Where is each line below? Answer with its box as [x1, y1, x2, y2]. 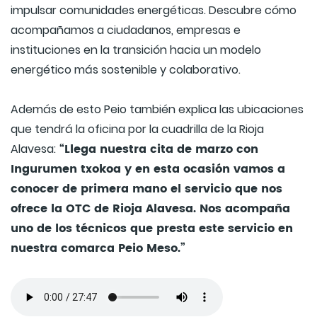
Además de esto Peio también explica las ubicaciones [11, 101, 304, 118]
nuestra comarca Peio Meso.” [11, 239, 185, 258]
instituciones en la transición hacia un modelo [11, 42, 261, 59]
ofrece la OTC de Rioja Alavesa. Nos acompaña [11, 200, 290, 219]
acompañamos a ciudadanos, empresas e [11, 22, 241, 39]
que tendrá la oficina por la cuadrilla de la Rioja [11, 121, 264, 138]
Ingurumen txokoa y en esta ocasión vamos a [11, 160, 285, 179]
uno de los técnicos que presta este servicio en [11, 219, 293, 238]
